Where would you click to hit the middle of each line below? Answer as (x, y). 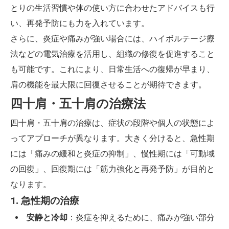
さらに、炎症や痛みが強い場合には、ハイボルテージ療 (112, 39)
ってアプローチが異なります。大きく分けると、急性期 (112, 138)
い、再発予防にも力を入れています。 (80, 23)
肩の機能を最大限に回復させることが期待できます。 (108, 85)
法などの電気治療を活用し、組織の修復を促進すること (112, 54)
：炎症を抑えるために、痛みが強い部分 (141, 217)
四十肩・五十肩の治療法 (78, 104)
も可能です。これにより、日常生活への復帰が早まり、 (112, 69)
